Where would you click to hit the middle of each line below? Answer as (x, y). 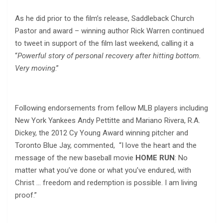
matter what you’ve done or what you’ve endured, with (103, 170)
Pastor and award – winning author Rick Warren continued (110, 31)
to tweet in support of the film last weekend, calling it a (104, 44)
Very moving (35, 68)
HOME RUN (155, 158)
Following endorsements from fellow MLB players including (111, 108)
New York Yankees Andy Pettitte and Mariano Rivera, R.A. (108, 121)
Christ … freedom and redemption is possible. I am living (106, 183)
